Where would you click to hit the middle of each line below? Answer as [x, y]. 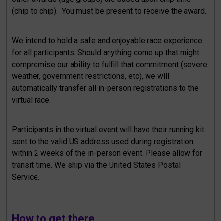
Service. [26, 177]
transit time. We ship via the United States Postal [96, 165]
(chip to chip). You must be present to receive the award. [110, 11]
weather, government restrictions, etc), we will [91, 76]
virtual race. [32, 100]
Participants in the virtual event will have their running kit [108, 129]
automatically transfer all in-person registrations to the [106, 88]
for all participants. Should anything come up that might [106, 52]
